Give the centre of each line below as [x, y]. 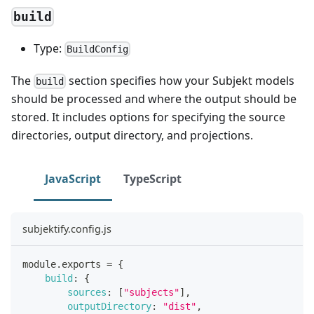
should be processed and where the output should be [154, 98]
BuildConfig [98, 49]
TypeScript [152, 178]
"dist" [179, 306]
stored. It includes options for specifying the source [148, 117]
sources [87, 292]
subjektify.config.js [67, 228]
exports [81, 264]
